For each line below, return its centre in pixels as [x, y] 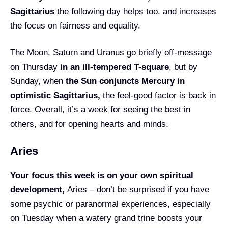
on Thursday [35, 67]
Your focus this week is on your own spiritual [102, 175]
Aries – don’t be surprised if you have [138, 189]
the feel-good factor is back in [158, 95]
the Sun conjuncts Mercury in [125, 81]
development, [39, 189]
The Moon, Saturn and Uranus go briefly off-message [111, 53]
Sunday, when [38, 81]
